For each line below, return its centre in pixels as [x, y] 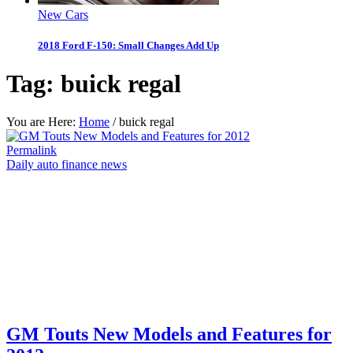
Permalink [32, 150]
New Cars [63, 14]
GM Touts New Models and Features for [169, 334]
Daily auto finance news [67, 165]
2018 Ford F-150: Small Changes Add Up [128, 45]
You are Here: [41, 122]
